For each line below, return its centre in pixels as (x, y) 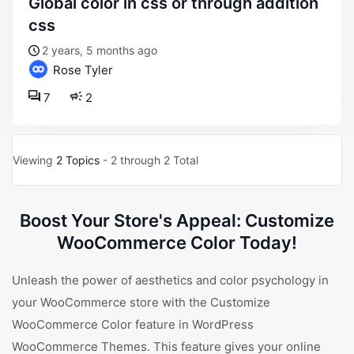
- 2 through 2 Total (149, 160)
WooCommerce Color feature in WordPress (133, 324)
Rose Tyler (81, 70)
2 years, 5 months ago (100, 50)
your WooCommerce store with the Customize (141, 302)
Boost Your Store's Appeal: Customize (177, 220)
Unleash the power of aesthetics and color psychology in (170, 280)
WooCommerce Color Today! (177, 243)
